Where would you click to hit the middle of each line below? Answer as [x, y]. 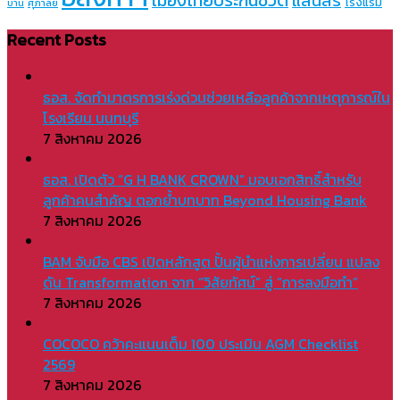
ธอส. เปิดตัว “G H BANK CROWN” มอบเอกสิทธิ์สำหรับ [202, 180]
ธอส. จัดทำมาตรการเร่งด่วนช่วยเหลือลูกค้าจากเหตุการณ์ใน [217, 98]
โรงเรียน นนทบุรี [91, 118]
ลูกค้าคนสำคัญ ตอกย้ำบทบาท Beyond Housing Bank [205, 200]
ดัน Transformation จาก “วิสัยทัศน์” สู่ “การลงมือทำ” [200, 283]
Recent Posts [57, 40]
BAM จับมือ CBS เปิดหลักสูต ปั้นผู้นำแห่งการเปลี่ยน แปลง [211, 262]
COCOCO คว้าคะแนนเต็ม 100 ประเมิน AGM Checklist [200, 344]
